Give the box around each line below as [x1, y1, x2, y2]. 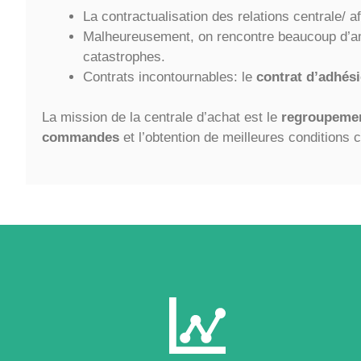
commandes [42, 130, 123, 145]
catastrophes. [83, 48, 165, 64]
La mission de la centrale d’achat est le [42, 110, 281, 125]
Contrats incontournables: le [83, 68, 256, 85]
